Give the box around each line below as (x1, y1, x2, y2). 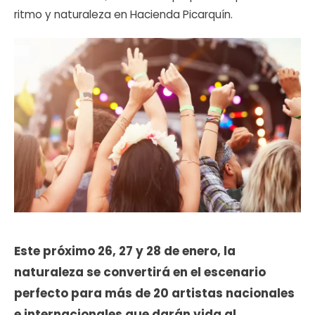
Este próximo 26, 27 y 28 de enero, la (14, 243, 236, 260)
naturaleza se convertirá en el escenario (14, 264, 266, 281)
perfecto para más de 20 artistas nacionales (14, 285, 295, 302)
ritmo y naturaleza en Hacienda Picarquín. (14, 6, 233, 22)
